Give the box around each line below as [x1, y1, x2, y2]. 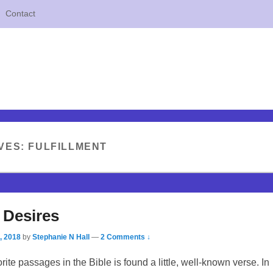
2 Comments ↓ [101, 232, 151, 241]
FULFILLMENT [28, 141, 108, 152]
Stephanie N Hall [32, 232, 90, 241]
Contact [5, 9, 35, 18]
